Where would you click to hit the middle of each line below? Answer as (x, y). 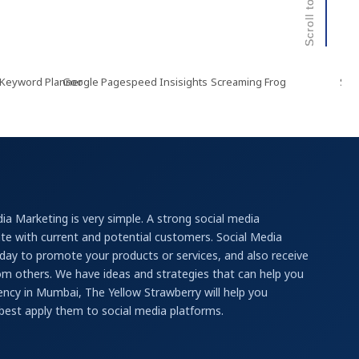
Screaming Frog (219, 82)
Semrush (333, 82)
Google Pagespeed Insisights (107, 82)
